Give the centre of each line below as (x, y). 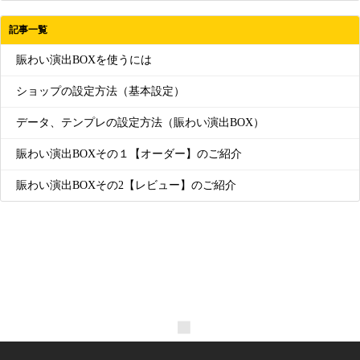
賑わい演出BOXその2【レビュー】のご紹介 (125, 186)
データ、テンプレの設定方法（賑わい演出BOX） (139, 123)
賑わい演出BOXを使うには (82, 60)
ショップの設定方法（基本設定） (99, 92)
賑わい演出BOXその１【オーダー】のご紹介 (127, 154)
